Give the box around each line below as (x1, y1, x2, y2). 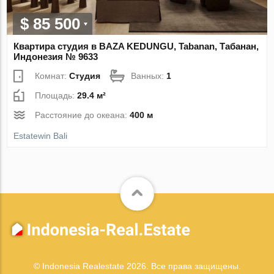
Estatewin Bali (13, 130, 68, 141)
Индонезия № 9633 (13, 51, 98, 62)
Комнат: (35, 70, 70, 81)
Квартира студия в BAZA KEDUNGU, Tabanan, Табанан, (13, 40, 259, 51)
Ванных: (131, 70, 167, 81)
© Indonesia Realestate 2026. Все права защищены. (33, 261, 241, 272)
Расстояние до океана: (35, 109, 130, 120)
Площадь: (35, 90, 78, 100)
